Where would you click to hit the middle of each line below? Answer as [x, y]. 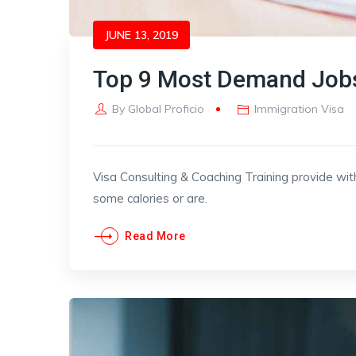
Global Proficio [166, 109]
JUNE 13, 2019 [141, 35]
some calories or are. [150, 198]
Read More [155, 236]
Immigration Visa [300, 109]
